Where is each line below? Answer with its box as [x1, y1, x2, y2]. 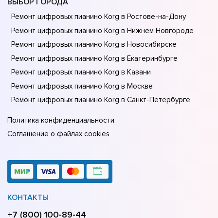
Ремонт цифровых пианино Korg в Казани [11, 68, 151, 77]
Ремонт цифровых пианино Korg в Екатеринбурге [11, 54, 178, 63]
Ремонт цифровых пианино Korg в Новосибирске [11, 40, 177, 49]
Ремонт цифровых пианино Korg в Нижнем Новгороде [11, 26, 194, 35]
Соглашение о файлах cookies [7, 129, 109, 139]
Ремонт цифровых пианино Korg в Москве [11, 81, 153, 91]
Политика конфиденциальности [7, 116, 114, 125]
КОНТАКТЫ [7, 193, 49, 203]
